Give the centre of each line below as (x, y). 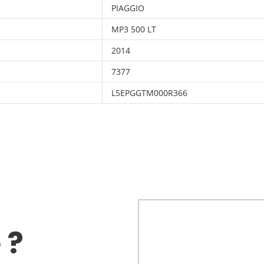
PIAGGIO (128, 8)
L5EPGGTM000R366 (149, 93)
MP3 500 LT (134, 29)
